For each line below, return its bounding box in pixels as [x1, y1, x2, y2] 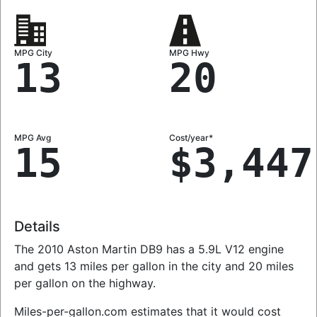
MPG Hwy [169, 47, 209, 58]
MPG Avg [14, 132, 51, 143]
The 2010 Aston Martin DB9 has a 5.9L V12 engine [14, 241, 284, 256]
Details [14, 217, 60, 235]
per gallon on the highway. [14, 275, 156, 290]
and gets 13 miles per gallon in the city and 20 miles [14, 258, 294, 273]
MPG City [14, 47, 52, 58]
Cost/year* [169, 132, 213, 143]
